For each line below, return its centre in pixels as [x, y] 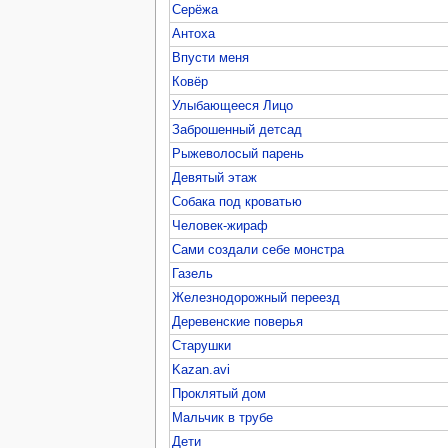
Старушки [202, 345]
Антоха [194, 33]
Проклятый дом [219, 393]
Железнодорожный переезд [256, 297]
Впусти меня [211, 57]
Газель [193, 273]
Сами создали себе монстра [258, 249]
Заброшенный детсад [237, 129]
